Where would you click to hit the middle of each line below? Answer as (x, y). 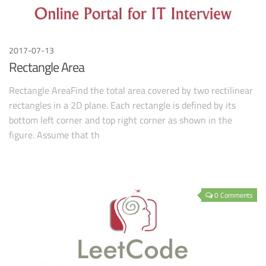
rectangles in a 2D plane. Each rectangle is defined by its (122, 105)
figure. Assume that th (54, 134)
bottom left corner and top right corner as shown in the (121, 120)
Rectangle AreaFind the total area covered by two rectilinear (131, 90)
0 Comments (234, 195)
